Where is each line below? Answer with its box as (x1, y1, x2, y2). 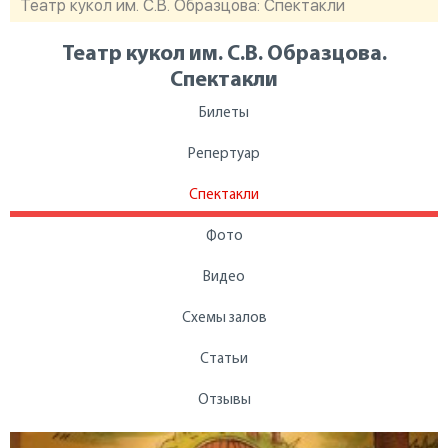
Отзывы (197, 393, 251, 408)
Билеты (199, 106, 249, 121)
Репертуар (188, 147, 260, 162)
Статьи (200, 352, 248, 367)
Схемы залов (181, 311, 267, 326)
